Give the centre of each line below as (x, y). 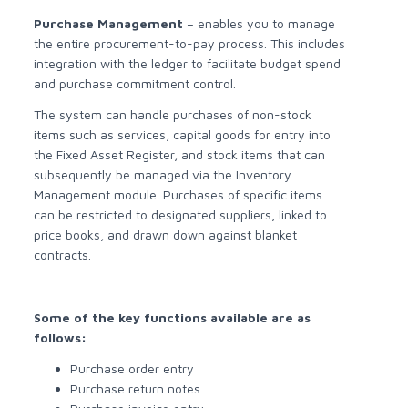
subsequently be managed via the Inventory (163, 175)
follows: (61, 338)
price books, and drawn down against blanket (166, 235)
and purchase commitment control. (135, 84)
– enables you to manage (260, 24)
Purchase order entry (133, 369)
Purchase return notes (136, 389)
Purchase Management (109, 24)
